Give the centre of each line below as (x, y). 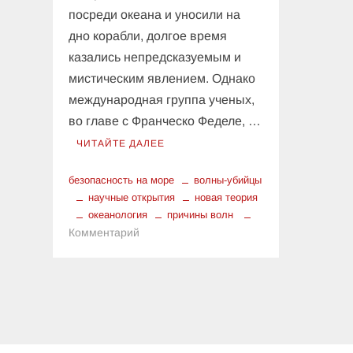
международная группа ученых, (162, 100)
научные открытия (132, 198)
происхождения (180, 286)
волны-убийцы (228, 180)
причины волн (201, 215)
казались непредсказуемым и (155, 58)
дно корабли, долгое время (148, 36)
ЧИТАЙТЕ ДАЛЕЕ (121, 144)
